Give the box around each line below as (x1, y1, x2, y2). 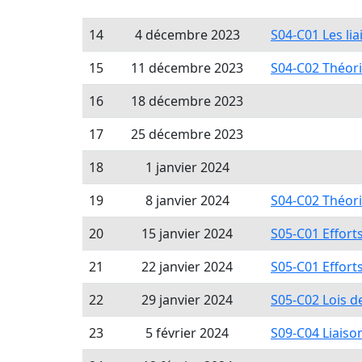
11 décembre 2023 (131, 59, 243, 77)
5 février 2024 (145, 324, 229, 342)
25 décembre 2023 (131, 125, 243, 143)
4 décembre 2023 (134, 26, 240, 44)
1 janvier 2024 (145, 158, 229, 176)
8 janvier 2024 (145, 192, 229, 209)
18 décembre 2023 (131, 92, 243, 110)
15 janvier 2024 (141, 225, 233, 242)
